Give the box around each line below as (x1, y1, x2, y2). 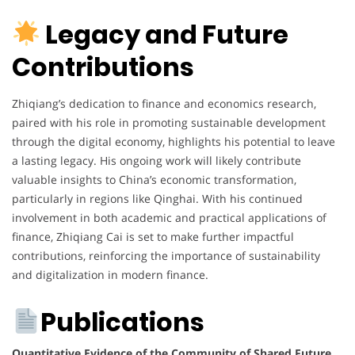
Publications (40, 303, 205, 340)
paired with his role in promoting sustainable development (12, 115, 326, 131)
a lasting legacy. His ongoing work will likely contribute (12, 153, 301, 169)
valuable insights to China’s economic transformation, (12, 172, 296, 188)
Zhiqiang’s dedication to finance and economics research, (12, 96, 316, 112)
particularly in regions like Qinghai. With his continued (12, 191, 303, 207)
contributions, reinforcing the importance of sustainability (12, 248, 320, 264)
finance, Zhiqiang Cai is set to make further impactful (12, 229, 294, 245)
